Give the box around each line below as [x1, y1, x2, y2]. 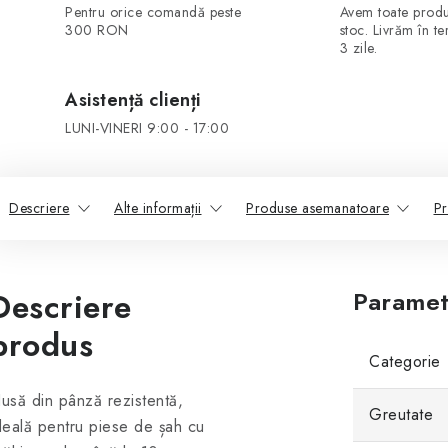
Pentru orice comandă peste [65, 2, 241, 22]
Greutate [369, 403, 433, 426]
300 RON [65, 20, 129, 40]
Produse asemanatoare [246, 198, 389, 218]
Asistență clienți [65, 87, 201, 113]
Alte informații [114, 198, 202, 218]
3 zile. [339, 38, 378, 58]
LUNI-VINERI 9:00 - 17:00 [65, 118, 229, 138]
